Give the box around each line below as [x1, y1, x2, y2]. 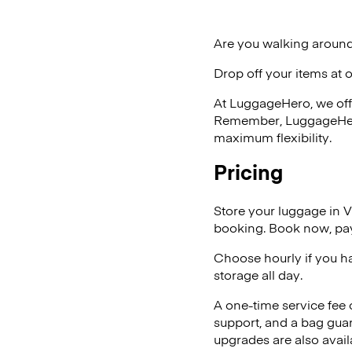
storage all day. [214, 266, 302, 284]
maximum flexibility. [214, 128, 335, 146]
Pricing [214, 158, 283, 186]
